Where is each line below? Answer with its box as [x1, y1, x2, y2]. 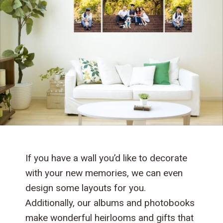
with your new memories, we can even [25, 167, 183, 179]
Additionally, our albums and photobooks [25, 197, 195, 209]
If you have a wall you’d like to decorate [25, 152, 188, 164]
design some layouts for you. [25, 182, 146, 194]
